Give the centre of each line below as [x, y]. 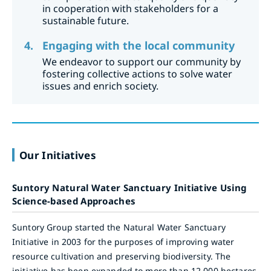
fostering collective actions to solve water [137, 73]
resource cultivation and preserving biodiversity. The [122, 256]
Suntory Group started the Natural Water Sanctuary [119, 227]
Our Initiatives [58, 155]
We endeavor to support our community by [142, 61]
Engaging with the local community [139, 45]
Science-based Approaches [74, 201]
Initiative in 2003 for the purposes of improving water [123, 241]
